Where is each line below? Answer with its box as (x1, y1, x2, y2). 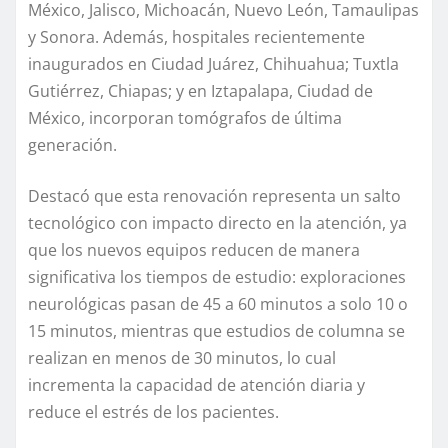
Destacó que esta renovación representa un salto (28, 184, 401, 207)
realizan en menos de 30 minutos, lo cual (28, 346, 336, 369)
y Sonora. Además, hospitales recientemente (28, 25, 365, 48)
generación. (28, 133, 117, 156)
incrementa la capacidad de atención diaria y (28, 373, 365, 396)
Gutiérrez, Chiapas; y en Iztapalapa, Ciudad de (28, 79, 373, 102)
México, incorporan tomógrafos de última (28, 106, 342, 129)
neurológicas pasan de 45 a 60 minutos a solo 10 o (28, 292, 408, 315)
